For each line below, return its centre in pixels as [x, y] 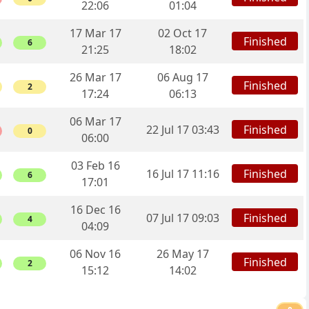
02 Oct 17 [182, 33]
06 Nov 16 [95, 254]
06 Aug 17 [182, 78]
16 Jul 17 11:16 [182, 174]
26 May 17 [182, 254]
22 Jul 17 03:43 [182, 130]
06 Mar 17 [95, 122]
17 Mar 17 [95, 33]
